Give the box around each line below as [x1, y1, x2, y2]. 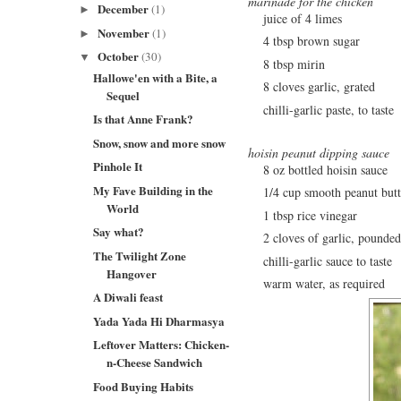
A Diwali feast [93, 288, 164, 305]
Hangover [107, 264, 158, 282]
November [97, 23, 152, 41]
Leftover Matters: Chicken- [93, 336, 230, 353]
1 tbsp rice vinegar [263, 206, 357, 224]
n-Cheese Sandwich [107, 354, 203, 371]
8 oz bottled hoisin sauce [263, 160, 388, 178]
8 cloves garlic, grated [263, 78, 375, 96]
